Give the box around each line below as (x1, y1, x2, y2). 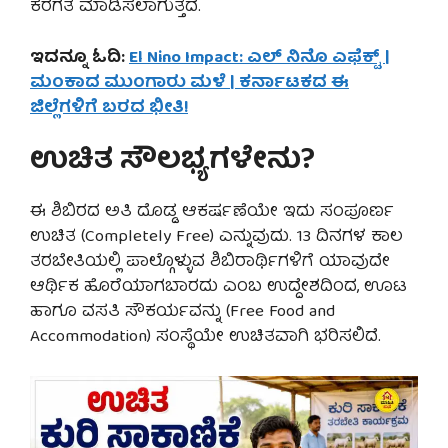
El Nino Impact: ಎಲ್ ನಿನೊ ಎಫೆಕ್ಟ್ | (129, 43, 390, 73)
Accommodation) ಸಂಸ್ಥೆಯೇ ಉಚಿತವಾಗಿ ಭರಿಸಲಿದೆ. (30, 323, 381, 353)
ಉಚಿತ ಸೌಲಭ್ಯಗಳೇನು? (30, 137, 315, 189)
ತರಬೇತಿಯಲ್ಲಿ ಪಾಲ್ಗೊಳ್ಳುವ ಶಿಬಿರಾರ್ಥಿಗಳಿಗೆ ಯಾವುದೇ (30, 248, 390, 278)
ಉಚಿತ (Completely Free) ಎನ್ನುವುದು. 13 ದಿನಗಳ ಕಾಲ (30, 223, 403, 253)
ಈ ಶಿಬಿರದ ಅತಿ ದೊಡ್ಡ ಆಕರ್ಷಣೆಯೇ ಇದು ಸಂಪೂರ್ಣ (30, 198, 394, 228)
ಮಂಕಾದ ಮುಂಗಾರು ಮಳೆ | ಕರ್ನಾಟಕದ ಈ (30, 68, 349, 98)
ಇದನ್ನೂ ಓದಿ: (30, 43, 129, 73)
